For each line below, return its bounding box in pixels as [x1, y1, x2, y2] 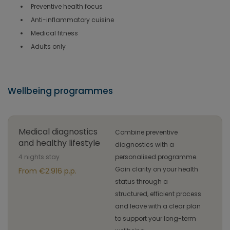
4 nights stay [18, 152, 60, 161]
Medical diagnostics [18, 126, 98, 138]
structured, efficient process [115, 189, 201, 198]
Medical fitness [31, 29, 78, 37]
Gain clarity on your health [115, 165, 198, 174]
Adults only [31, 42, 66, 51]
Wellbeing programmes [8, 85, 113, 97]
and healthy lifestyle [18, 137, 100, 149]
